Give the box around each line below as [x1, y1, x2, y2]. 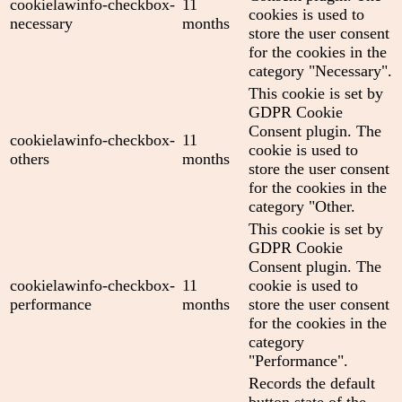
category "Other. [249, 197, 355, 215]
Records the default [249, 373, 375, 392]
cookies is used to [249, 4, 364, 23]
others [10, 149, 49, 168]
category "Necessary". [249, 61, 392, 80]
